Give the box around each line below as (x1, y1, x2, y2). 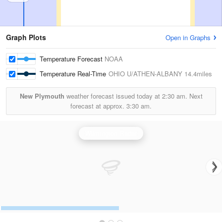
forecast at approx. (70, 101, 126, 111)
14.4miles (182, 69, 212, 78)
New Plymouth (19, 91, 64, 101)
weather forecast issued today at (64, 91, 162, 101)
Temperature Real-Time (40, 69, 109, 78)
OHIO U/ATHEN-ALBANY (109, 69, 182, 78)
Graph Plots (6, 32, 46, 42)
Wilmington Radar (85, 128, 137, 138)
